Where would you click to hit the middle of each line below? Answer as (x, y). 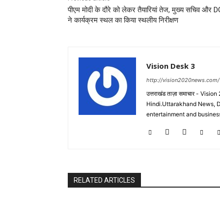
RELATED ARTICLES (104, 180)
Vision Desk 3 (171, 66)
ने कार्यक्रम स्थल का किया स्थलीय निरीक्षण (123, 20)
